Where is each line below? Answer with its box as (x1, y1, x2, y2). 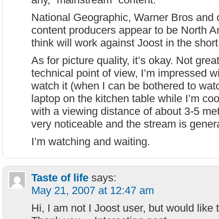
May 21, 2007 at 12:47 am (31, 184, 154, 197)
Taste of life (31, 172, 88, 184)
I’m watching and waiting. (31, 135, 150, 148)
